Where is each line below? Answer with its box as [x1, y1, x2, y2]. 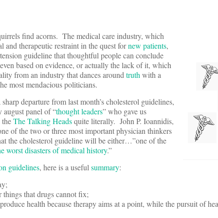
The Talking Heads [13, 116, 72, 127]
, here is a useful [39, 162, 91, 173]
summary [91, 162, 119, 173]
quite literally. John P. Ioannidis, [72, 116, 174, 127]
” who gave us [103, 106, 146, 117]
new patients [128, 40, 166, 51]
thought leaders [56, 106, 103, 117]
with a [140, 70, 161, 80]
